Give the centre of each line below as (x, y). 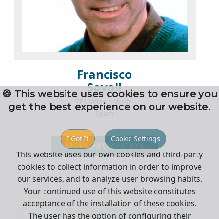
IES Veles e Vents (105, 101)
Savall (105, 87)
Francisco (105, 74)
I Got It (78, 139)
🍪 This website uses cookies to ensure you (109, 94)
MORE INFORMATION (105, 146)
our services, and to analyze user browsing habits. (109, 179)
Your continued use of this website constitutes (109, 191)
